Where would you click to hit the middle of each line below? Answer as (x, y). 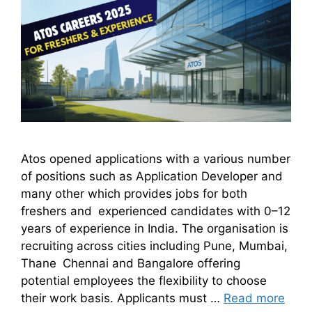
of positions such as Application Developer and (152, 177)
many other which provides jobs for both (134, 194)
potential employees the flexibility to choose (144, 281)
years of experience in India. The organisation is (155, 229)
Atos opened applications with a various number (156, 159)
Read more (254, 298)
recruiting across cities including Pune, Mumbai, (154, 246)
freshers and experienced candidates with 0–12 (156, 211)
